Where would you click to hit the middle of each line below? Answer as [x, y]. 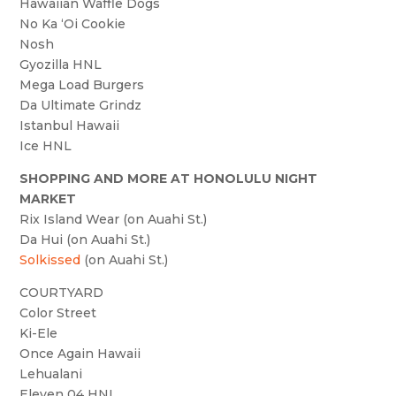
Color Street [58, 312]
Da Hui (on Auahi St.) [85, 239]
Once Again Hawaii [80, 353]
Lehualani [51, 373]
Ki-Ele [39, 333]
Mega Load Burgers [82, 84]
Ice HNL [46, 145]
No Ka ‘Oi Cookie [73, 23]
